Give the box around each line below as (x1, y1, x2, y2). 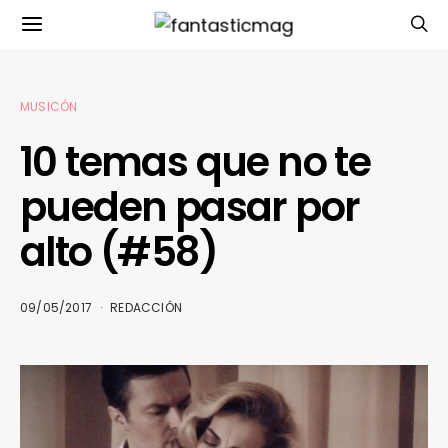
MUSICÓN (20, 98, 78, 115)
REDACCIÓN (110, 299, 183, 316)
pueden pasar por (20, 179, 360, 235)
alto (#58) (20, 224, 217, 280)
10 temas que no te (20, 134, 371, 190)
